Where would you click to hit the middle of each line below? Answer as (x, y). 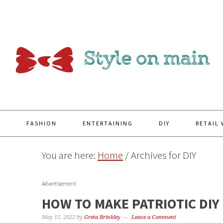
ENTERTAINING (108, 123)
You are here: (70, 155)
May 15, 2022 (58, 217)
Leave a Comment (154, 217)
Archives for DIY (163, 155)
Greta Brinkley (102, 217)
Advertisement (59, 183)
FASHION (42, 123)
